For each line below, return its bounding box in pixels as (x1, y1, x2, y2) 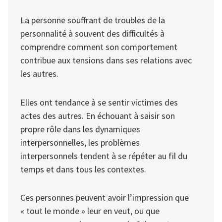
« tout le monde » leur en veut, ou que (20, 205, 160, 217)
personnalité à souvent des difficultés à (20, 28, 165, 40)
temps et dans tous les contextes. (20, 163, 146, 175)
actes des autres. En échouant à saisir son (20, 110, 175, 121)
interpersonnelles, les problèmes (20, 136, 140, 148)
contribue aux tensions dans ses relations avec (20, 55, 192, 66)
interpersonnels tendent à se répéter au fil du (20, 150, 187, 162)
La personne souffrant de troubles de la (20, 14, 165, 26)
